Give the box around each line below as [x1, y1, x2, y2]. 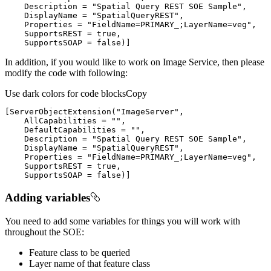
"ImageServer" [116, 107, 179, 117]
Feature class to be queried [29, 247, 130, 258]
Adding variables [5, 191, 90, 204]
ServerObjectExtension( [10, 107, 116, 117]
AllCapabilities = [5, 116, 111, 126]
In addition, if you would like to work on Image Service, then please [5, 57, 264, 68]
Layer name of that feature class [29, 258, 150, 269]
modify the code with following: [5, 68, 128, 79]
